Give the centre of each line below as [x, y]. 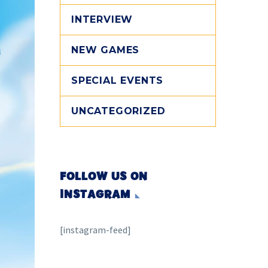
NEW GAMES [106, 50]
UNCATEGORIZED [118, 111]
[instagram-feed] [95, 230]
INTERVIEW [102, 19]
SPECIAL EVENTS [118, 80]
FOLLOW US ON [104, 176]
